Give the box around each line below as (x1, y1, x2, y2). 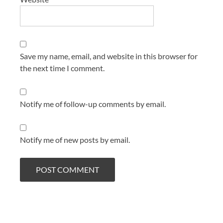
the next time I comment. (20, 63, 105, 73)
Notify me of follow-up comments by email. (20, 99, 166, 109)
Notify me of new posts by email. (20, 135, 130, 145)
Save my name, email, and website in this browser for (20, 51, 198, 61)
